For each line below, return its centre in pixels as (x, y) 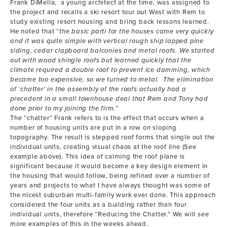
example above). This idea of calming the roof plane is (98, 157)
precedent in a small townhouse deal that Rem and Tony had (109, 99)
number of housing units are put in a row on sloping (93, 128)
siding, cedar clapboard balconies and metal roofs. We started (112, 51)
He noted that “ (35, 31)
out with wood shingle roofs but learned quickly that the (101, 60)
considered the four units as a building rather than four (99, 205)
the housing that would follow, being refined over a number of (110, 176)
